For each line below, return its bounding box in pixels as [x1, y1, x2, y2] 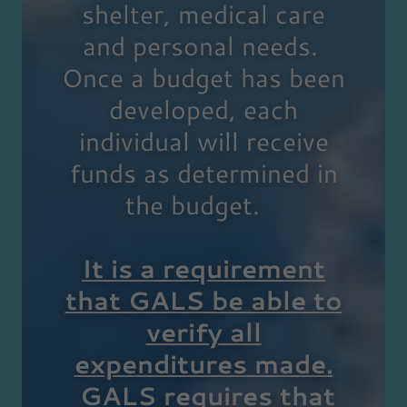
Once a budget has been [62, 59, 345, 96]
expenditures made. [74, 345, 333, 382]
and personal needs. [82, 27, 325, 65]
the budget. [125, 186, 282, 223]
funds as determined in [69, 154, 338, 192]
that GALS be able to [65, 282, 342, 319]
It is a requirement [82, 250, 325, 287]
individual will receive [78, 123, 329, 160]
